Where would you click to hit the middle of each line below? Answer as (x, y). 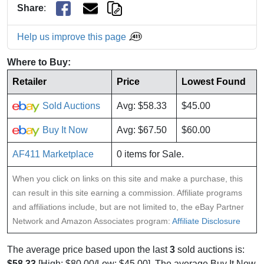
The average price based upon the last (88, 250)
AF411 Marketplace (53, 154)
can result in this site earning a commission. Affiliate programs (127, 193)
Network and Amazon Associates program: (92, 221)
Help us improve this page (73, 37)
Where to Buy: (39, 62)
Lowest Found (214, 82)
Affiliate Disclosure (206, 221)
